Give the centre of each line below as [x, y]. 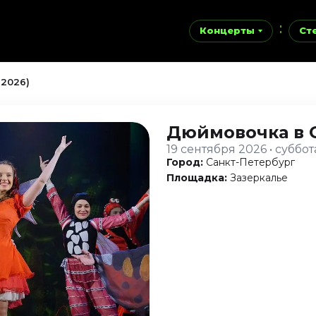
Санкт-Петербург [250, 162]
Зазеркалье [259, 178]
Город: [185, 162]
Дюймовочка [230, 132]
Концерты [227, 30]
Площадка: [197, 178]
